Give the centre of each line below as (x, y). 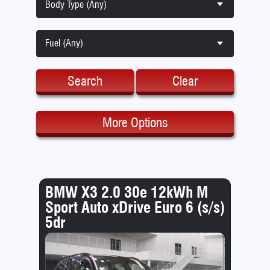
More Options (135, 123)
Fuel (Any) (64, 43)
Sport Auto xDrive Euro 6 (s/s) (135, 207)
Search (85, 81)
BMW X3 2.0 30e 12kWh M (126, 192)
